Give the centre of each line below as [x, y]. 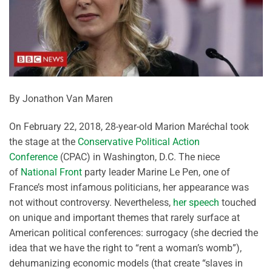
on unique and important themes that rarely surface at [124, 217]
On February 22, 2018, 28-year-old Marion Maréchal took [129, 126]
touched [238, 202]
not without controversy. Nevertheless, [91, 202]
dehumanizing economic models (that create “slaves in [126, 263]
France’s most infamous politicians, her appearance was [129, 187]
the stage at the [43, 141]
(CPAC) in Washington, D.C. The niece [139, 157]
